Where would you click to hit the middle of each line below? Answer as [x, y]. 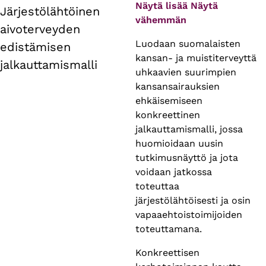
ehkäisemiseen [169, 100]
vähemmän [161, 20]
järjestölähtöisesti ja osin [193, 200]
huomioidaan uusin [179, 143]
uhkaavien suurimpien [186, 72]
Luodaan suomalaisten [188, 43]
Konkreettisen [167, 252]
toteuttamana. [169, 229]
